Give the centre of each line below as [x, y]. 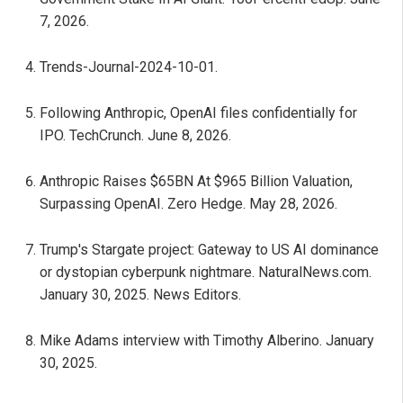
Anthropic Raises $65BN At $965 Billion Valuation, [196, 182]
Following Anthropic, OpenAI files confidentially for [198, 113]
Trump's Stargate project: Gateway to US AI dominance [209, 250]
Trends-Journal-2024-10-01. [129, 67]
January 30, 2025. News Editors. [140, 295]
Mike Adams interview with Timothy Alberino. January [207, 341]
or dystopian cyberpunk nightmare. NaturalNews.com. [206, 273]
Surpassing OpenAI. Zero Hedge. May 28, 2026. [188, 204]
